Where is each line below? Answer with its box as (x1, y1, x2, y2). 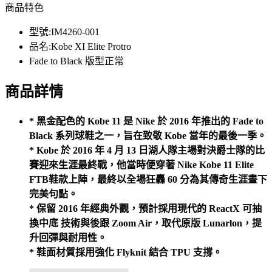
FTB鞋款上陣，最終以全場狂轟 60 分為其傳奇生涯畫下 (29, 174, 267, 185)
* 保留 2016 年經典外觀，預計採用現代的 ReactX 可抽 (29, 203, 262, 214)
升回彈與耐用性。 (29, 233, 107, 243)
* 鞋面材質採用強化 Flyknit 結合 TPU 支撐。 (29, 247, 222, 258)
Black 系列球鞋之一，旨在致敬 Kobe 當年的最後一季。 (29, 131, 267, 141)
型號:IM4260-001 (29, 27, 100, 38)
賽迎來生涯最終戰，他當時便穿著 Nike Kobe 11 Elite (29, 160, 254, 171)
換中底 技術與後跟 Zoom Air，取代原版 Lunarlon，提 (29, 218, 262, 229)
